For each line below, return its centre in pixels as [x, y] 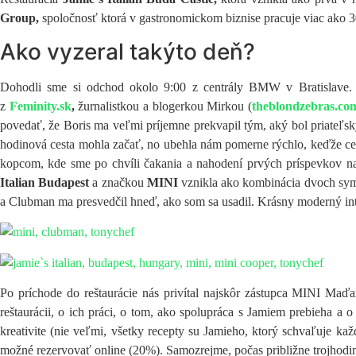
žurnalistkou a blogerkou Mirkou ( [165, 106]
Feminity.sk [40, 106]
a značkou [118, 183]
